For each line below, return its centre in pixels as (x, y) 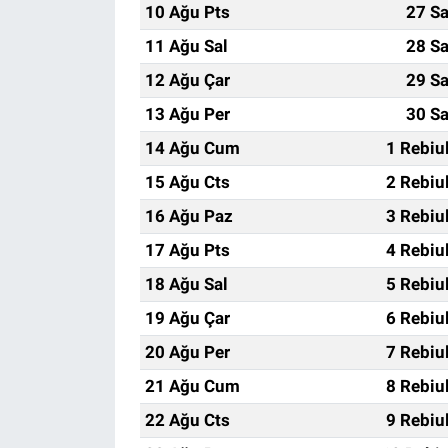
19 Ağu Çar (187, 318)
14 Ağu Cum (192, 148)
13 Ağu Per (187, 114)
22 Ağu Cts (187, 420)
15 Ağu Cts (187, 182)
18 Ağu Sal (186, 284)
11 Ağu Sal (186, 46)
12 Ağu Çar (187, 80)
